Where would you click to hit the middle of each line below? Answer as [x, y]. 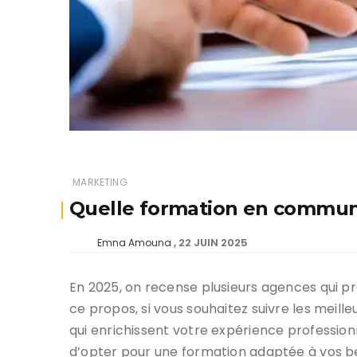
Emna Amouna [134, 242]
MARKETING [100, 182]
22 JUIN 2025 [213, 242]
